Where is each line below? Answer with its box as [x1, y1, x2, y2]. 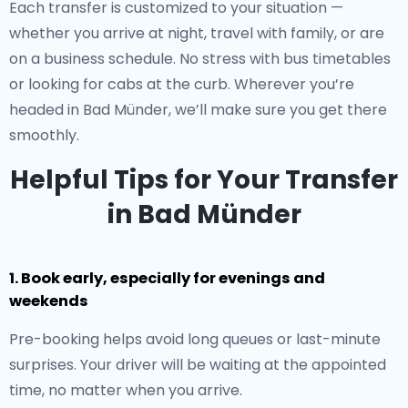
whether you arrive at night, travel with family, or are [9, 23, 384, 44]
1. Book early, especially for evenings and [9, 268, 325, 289]
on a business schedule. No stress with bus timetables [9, 48, 391, 69]
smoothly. [9, 125, 79, 146]
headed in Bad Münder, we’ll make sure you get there [9, 99, 387, 120]
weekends [9, 291, 88, 311]
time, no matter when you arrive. [9, 380, 242, 401]
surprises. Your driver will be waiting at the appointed [9, 354, 386, 375]
